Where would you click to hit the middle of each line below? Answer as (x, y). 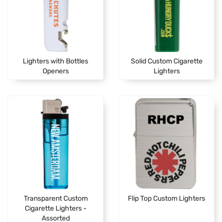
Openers (55, 71)
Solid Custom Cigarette (166, 61)
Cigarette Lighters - (55, 208)
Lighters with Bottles (55, 61)
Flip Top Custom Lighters (166, 198)
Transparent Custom (55, 198)
